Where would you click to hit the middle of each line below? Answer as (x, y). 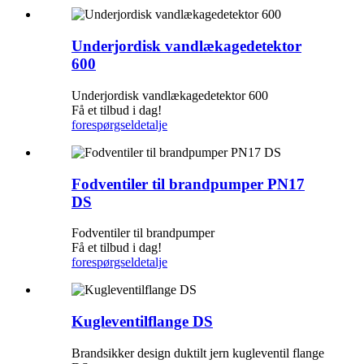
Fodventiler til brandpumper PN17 (188, 184)
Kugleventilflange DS (142, 322)
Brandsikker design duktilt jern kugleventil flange (198, 353)
